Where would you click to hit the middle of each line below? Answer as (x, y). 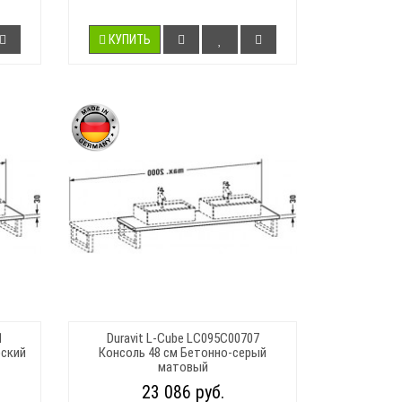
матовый (183, 367)
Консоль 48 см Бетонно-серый (183, 352)
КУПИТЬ (130, 39)
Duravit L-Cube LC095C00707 (183, 338)
